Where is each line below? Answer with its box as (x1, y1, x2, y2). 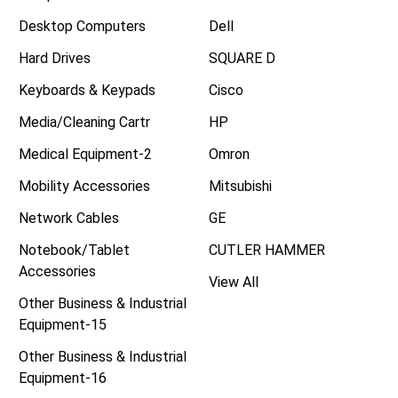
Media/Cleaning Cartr (19, 113, 150, 131)
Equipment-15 (19, 315, 107, 333)
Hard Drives (19, 49, 91, 67)
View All (208, 273, 259, 291)
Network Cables (19, 209, 119, 227)
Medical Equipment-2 (19, 145, 152, 163)
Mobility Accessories (19, 177, 150, 195)
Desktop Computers (19, 17, 146, 35)
